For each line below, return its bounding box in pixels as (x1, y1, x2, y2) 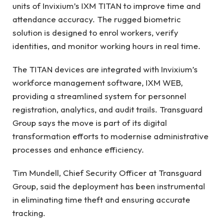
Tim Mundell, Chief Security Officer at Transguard (12, 167, 202, 178)
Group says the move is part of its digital (12, 117, 167, 128)
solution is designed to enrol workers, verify (12, 27, 178, 38)
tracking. (12, 208, 46, 219)
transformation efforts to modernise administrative (12, 131, 209, 142)
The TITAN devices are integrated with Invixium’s (12, 64, 198, 75)
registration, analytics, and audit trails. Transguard (12, 104, 203, 115)
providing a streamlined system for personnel (12, 91, 186, 102)
